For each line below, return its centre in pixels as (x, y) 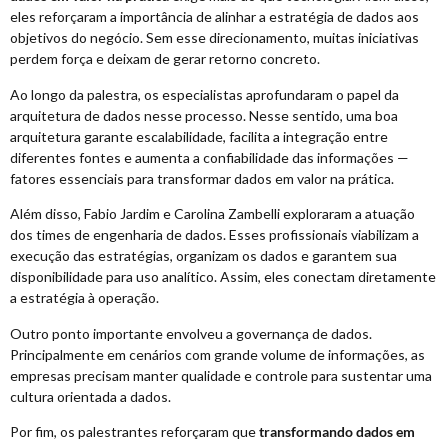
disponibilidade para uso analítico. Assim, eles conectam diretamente (223, 277)
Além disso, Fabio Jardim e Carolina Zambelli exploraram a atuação (212, 214)
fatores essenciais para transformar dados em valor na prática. (202, 178)
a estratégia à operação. (84, 298)
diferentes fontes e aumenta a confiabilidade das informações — (209, 157)
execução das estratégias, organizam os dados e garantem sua (203, 256)
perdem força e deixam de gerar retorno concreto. (165, 59)
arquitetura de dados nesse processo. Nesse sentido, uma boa (204, 115)
